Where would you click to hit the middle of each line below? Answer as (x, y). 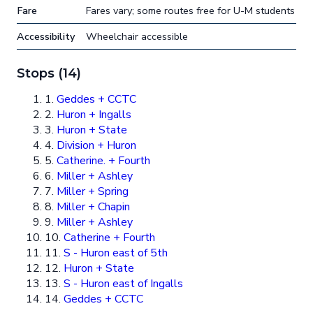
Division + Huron (96, 146)
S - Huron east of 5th (116, 253)
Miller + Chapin (93, 207)
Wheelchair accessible (137, 37)
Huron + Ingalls (94, 115)
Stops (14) (49, 73)
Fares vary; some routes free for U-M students (190, 11)
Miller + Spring (93, 192)
